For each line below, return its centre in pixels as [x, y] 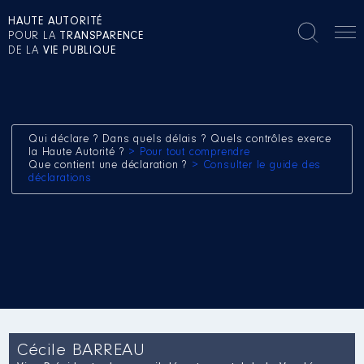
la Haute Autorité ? [79, 153]
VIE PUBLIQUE [79, 51]
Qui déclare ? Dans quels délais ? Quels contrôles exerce [180, 140]
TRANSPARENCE [102, 37]
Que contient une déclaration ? [110, 166]
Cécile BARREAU [81, 351]
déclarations [60, 179]
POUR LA [34, 37]
